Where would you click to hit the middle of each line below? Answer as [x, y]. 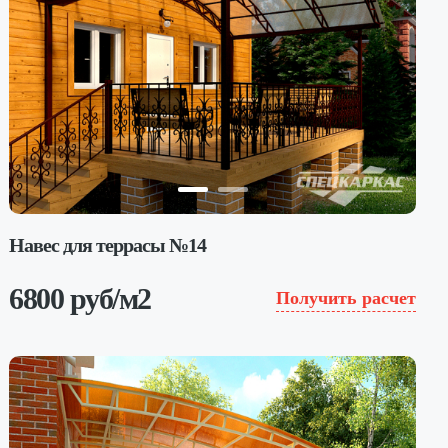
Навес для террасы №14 [108, 244]
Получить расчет [345, 298]
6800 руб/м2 [80, 298]
